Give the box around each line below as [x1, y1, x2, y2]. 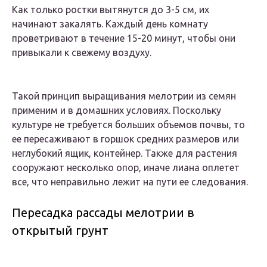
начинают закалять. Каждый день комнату [12, 18, 208, 30]
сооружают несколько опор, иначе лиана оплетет [12, 162, 240, 173]
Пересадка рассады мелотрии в [12, 206, 194, 220]
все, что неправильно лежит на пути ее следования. [12, 176, 248, 188]
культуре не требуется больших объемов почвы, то [12, 119, 245, 131]
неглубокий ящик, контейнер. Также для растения [12, 148, 237, 159]
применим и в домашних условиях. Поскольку [12, 105, 221, 116]
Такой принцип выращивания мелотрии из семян [12, 91, 236, 102]
